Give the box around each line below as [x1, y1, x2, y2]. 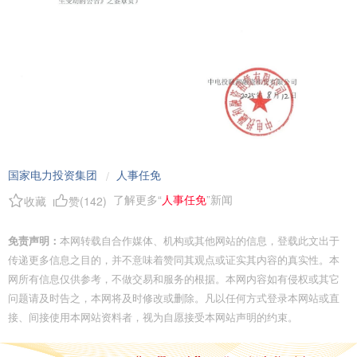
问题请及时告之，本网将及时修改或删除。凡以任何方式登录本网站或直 [8, 289, 339, 305]
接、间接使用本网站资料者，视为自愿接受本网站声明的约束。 [8, 308, 298, 324]
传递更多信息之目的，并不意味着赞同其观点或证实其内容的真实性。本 [8, 251, 339, 267]
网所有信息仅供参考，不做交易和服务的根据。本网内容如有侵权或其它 [8, 270, 339, 286]
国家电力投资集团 [8, 166, 97, 182]
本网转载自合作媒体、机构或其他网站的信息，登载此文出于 [60, 232, 339, 248]
